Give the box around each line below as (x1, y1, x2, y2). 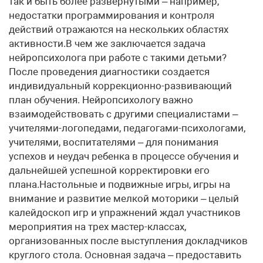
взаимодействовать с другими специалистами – (9, 108, 238, 120)
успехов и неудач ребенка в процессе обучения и (9, 150, 239, 162)
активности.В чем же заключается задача (9, 38, 205, 49)
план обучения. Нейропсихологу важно (9, 94, 193, 106)
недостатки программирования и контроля (9, 9, 214, 21)
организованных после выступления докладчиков (9, 235, 248, 247)
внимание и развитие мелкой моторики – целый (9, 193, 239, 204)
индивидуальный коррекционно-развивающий (9, 80, 232, 92)
